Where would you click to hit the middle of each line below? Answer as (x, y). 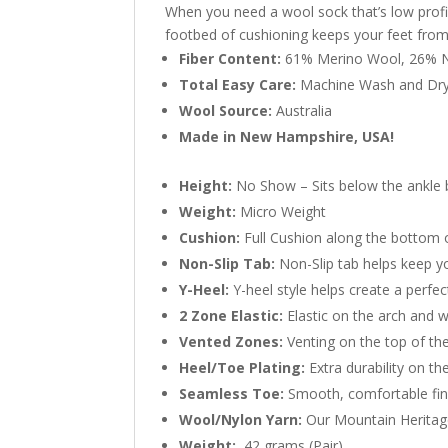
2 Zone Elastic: (231, 316)
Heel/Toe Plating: (242, 368)
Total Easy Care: (238, 85)
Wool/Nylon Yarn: (241, 420)
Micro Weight (281, 212)
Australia (302, 111)
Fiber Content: (230, 59)
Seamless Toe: (232, 394)
